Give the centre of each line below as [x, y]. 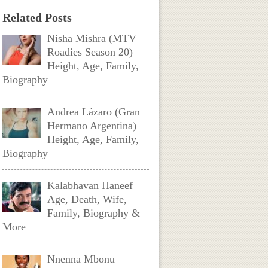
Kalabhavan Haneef [90, 185]
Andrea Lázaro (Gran [94, 112]
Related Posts [37, 17]
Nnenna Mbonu [81, 259]
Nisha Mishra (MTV [92, 38]
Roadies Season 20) [90, 52]
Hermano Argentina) [92, 126]
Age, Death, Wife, [87, 199]
